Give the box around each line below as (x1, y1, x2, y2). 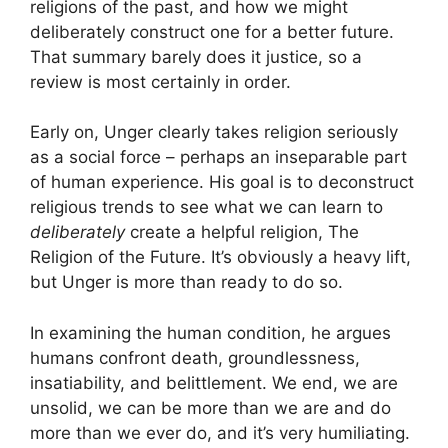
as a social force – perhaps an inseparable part (30, 147, 407, 168)
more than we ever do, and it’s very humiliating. (30, 422, 410, 443)
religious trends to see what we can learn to (30, 197, 383, 218)
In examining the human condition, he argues (30, 322, 391, 343)
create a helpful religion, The (125, 222, 359, 243)
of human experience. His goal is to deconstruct (30, 172, 414, 193)
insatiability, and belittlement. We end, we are (30, 372, 398, 393)
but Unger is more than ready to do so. (30, 272, 343, 293)
